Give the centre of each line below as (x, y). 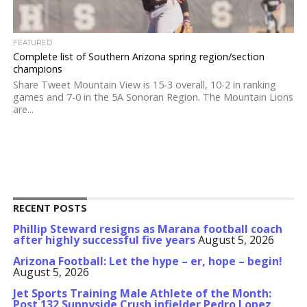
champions (37, 69)
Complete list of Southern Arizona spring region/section (138, 57)
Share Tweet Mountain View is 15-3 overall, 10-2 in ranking (144, 85)
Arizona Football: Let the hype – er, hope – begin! (147, 261)
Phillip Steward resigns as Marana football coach (147, 229)
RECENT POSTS (50, 208)
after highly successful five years (104, 240)
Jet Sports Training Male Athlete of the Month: (142, 293)
